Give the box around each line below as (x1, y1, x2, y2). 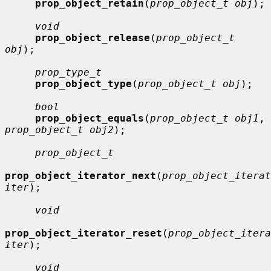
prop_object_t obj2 (5, 123, 114, 135)
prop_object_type (35, 77, 132, 90)
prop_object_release (35, 31, 150, 44)
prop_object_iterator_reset (5, 227, 162, 239)
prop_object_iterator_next (5, 169, 156, 181)
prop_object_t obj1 (150, 112, 259, 124)
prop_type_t (35, 66, 102, 78)
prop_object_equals (35, 112, 144, 124)
